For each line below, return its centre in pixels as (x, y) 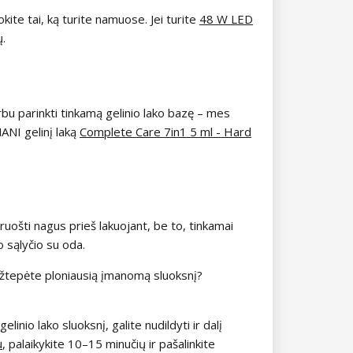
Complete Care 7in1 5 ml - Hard (165, 131)
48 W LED (226, 19)
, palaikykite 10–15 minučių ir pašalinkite (109, 343)
